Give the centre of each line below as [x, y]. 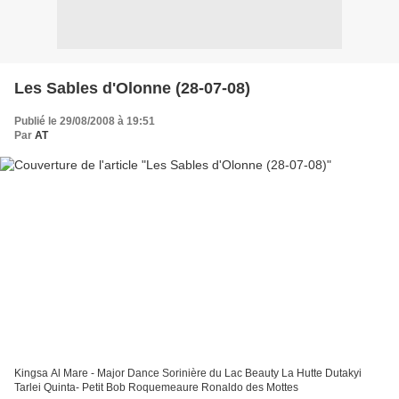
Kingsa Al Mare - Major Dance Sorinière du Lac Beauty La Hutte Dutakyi [188, 374]
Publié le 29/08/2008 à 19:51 [85, 121]
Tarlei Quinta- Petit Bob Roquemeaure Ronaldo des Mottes [156, 388]
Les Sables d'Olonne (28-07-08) [132, 88]
